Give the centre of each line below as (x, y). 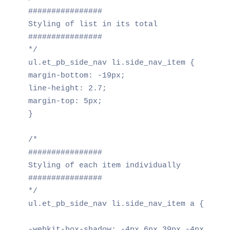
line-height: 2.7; (67, 88)
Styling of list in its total (93, 24)
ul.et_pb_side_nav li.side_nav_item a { (116, 204)
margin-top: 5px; (65, 101)
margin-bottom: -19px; (76, 75)
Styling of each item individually (104, 165)
